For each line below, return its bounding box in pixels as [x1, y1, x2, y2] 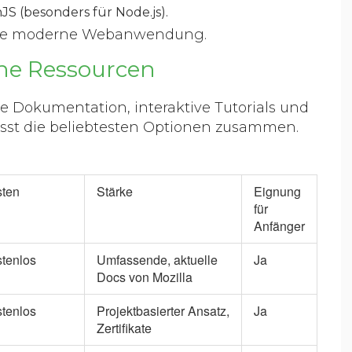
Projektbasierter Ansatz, [97, 301, 229, 320]
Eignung [254, 181, 301, 200]
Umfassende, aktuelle [97, 250, 218, 269]
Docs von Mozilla [97, 267, 192, 286]
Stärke [97, 181, 133, 200]
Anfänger [254, 216, 305, 235]
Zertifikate [97, 318, 152, 337]
